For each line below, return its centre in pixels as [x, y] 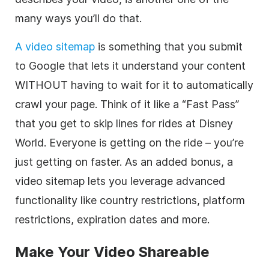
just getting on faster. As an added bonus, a [124, 162]
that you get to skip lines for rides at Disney [124, 123]
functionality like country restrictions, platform [130, 200]
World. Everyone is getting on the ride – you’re [129, 142]
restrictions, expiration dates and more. [112, 219]
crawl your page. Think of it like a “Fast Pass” [127, 104]
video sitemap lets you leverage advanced [120, 181]
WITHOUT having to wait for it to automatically [134, 85]
